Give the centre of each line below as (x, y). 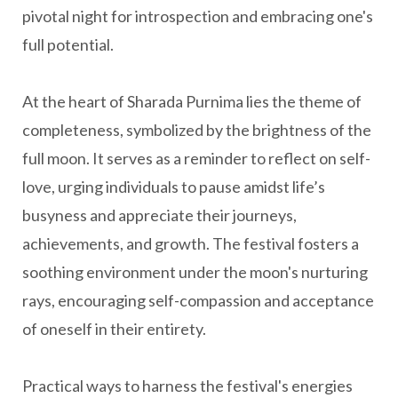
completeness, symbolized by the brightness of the (197, 130)
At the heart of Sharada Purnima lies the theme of (192, 101)
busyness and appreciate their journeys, (159, 215)
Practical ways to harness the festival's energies (187, 386)
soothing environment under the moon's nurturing (195, 272)
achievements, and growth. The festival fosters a (191, 243)
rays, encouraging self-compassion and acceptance (198, 300)
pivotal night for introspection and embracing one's (198, 16)
